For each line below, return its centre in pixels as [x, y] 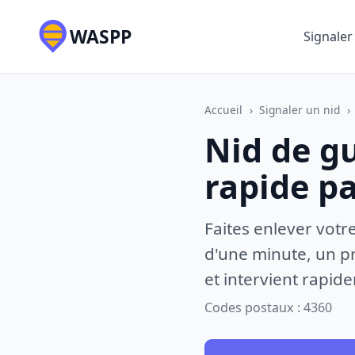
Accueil [223, 109]
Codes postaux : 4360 [268, 308]
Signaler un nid [300, 109]
